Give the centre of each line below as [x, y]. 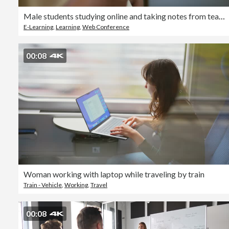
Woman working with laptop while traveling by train [114, 174]
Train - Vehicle [43, 185]
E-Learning [38, 27]
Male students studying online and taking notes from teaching [222, 16]
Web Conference [106, 27]
